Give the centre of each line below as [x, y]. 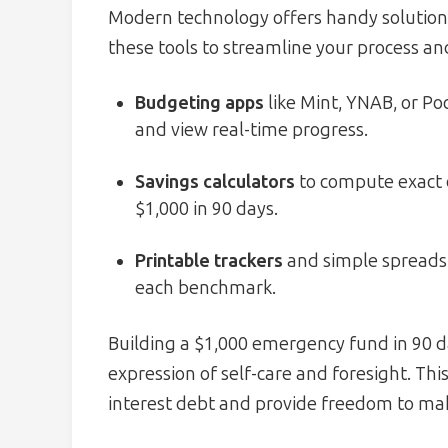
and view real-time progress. [251, 130]
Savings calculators [215, 182]
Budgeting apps [199, 103]
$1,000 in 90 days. [206, 209]
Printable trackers [209, 261]
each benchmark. [205, 288]
